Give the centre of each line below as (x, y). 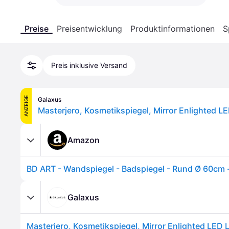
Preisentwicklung (89, 29)
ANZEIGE (26, 106)
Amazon (84, 140)
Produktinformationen (173, 29)
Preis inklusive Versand (89, 65)
